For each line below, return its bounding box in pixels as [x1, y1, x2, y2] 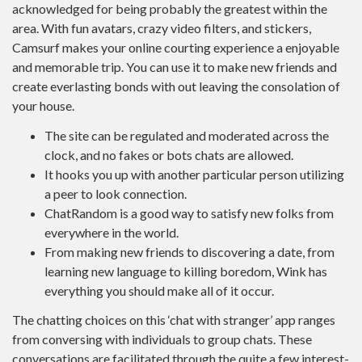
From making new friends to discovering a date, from [44, 243, 335, 259]
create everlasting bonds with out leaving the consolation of [12, 78, 340, 94]
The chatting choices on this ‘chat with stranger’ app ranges [12, 312, 335, 327]
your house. [12, 98, 74, 113]
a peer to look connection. [44, 185, 187, 201]
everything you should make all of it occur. [44, 282, 274, 298]
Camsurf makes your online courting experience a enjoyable [12, 40, 339, 55]
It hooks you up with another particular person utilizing [44, 166, 344, 182]
